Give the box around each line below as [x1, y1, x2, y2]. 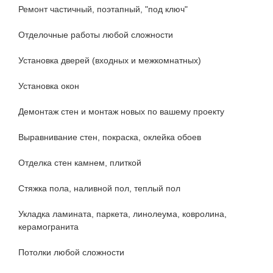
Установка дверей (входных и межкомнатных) [18, 55, 201, 66]
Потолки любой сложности [18, 247, 124, 258]
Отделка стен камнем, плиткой [18, 158, 141, 168]
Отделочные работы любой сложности [18, 30, 173, 40]
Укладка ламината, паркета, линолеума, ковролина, [18, 209, 227, 219]
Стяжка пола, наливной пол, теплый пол [18, 183, 180, 194]
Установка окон [18, 81, 79, 91]
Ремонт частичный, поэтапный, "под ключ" [18, 4, 188, 15]
